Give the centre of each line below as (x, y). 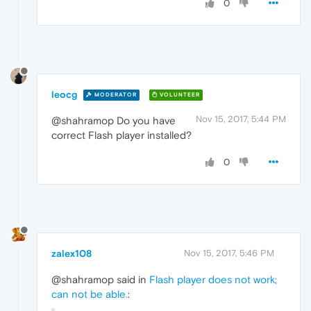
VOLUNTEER (179, 95)
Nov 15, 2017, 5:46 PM (229, 253)
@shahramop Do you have (114, 120)
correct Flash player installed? (121, 135)
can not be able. (90, 294)
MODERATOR (115, 95)
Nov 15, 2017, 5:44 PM (241, 119)
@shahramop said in (100, 279)
